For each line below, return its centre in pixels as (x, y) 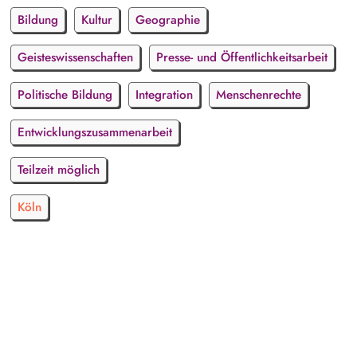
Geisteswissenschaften (75, 57)
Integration (164, 94)
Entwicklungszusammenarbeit (94, 132)
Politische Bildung (65, 94)
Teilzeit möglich (58, 169)
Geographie (167, 20)
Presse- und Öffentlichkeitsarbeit (241, 57)
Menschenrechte (258, 94)
